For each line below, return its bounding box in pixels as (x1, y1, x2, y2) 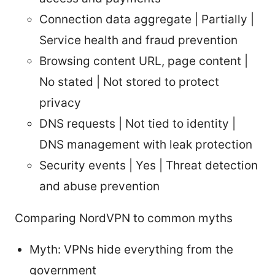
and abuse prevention (39, 179, 160, 193)
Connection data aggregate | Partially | (39, 12, 254, 26)
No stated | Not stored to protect (39, 74, 219, 89)
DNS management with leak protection (39, 137, 252, 152)
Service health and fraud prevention (39, 33, 238, 47)
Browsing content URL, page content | (39, 53, 248, 68)
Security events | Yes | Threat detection (39, 158, 258, 172)
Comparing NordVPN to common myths (15, 211, 233, 225)
